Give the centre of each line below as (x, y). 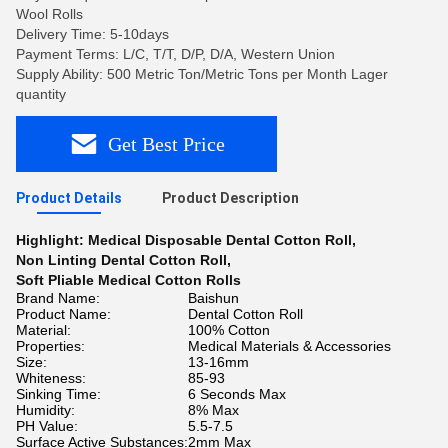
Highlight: (52, 240)
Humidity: (45, 410)
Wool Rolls (49, 14)
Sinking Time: (58, 394)
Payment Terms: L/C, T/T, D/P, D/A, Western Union (175, 54)
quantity (41, 94)
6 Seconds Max (237, 394)
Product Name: (63, 314)
